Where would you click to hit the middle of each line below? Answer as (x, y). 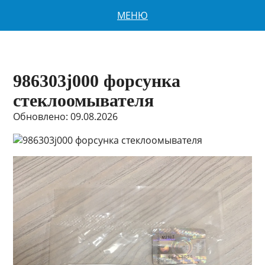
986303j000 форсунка (97, 81)
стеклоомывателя (84, 100)
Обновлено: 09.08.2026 (66, 117)
